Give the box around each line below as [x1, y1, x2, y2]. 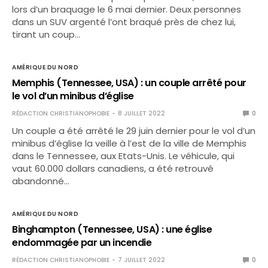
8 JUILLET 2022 [118, 109, 165, 118]
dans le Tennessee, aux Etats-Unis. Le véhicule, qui [12, 150, 235, 162]
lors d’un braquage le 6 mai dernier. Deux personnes [12, 3, 242, 16]
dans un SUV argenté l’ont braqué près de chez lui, [12, 16, 236, 28]
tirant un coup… [12, 28, 81, 41]
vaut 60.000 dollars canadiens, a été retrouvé [12, 162, 214, 175]
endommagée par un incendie [12, 236, 152, 249]
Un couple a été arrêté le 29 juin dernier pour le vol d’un [12, 124, 256, 137]
